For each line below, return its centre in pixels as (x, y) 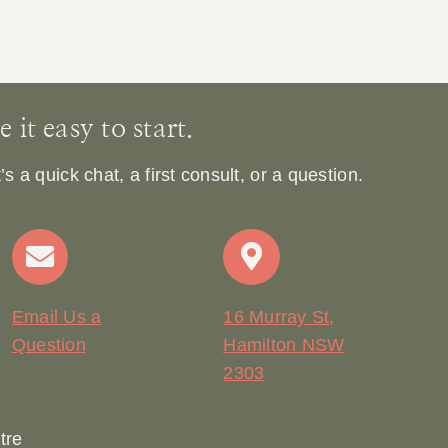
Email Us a (56, 317)
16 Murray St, (279, 317)
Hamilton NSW (284, 345)
